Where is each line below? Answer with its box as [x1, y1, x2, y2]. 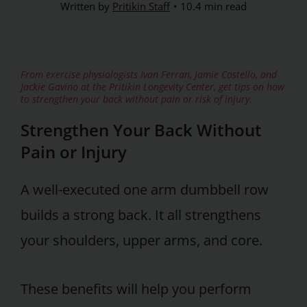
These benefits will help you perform [21, 280, 251, 299]
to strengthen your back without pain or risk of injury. [21, 92, 252, 106]
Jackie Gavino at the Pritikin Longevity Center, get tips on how [21, 79, 284, 93]
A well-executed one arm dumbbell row [21, 180, 269, 199]
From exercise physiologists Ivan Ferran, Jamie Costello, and [21, 67, 277, 81]
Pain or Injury [21, 140, 127, 163]
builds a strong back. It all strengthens [21, 205, 261, 224]
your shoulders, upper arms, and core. [21, 230, 262, 249]
